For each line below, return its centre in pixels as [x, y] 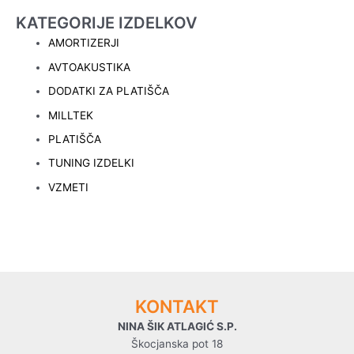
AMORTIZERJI [84, 43]
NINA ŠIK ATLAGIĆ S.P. [177, 326]
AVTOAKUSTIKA [90, 67]
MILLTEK [71, 115]
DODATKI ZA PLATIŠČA [109, 91]
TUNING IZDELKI [92, 163]
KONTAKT [177, 306]
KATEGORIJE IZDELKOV [107, 23]
